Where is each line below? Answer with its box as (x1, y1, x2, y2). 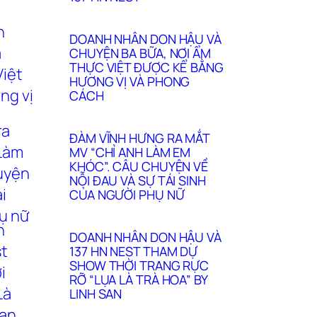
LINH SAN (69, 284, 122, 302)
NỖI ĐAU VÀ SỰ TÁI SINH (69, 171, 206, 189)
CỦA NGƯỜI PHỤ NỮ (69, 185, 185, 203)
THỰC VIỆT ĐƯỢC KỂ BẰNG (69, 58, 224, 76)
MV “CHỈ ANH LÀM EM (69, 143, 191, 161)
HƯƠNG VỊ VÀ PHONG (69, 72, 190, 90)
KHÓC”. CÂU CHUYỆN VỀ (69, 157, 208, 175)
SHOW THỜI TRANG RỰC (69, 256, 209, 274)
